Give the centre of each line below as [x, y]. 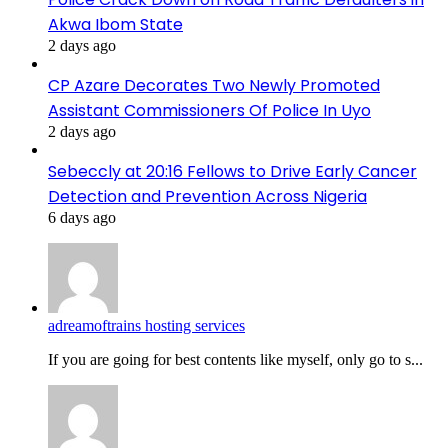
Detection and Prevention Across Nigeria [207, 196]
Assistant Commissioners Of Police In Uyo [209, 110]
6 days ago [82, 217]
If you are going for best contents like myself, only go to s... [235, 359]
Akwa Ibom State [115, 24]
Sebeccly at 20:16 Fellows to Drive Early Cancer [232, 171]
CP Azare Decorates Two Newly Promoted [214, 85]
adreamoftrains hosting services [146, 325]
